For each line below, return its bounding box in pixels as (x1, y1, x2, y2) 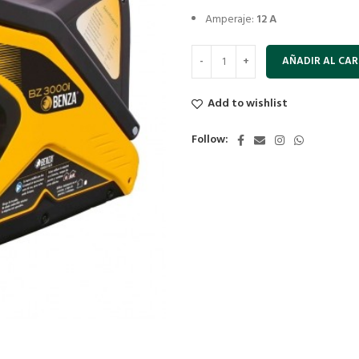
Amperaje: (205, 10, 254, 29)
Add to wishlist (208, 95, 288, 113)
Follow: (192, 131, 228, 149)
